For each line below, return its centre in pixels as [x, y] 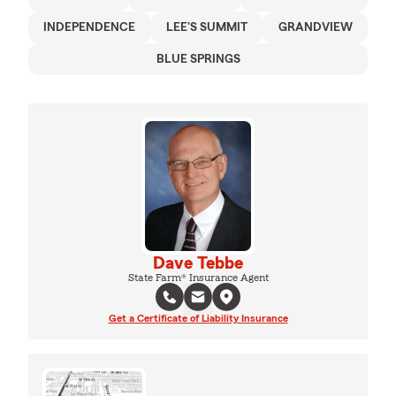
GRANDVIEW [315, 27]
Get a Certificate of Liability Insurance [198, 318]
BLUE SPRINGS [198, 59]
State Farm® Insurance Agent [198, 277]
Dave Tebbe [198, 263]
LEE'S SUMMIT [207, 27]
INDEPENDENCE [90, 27]
